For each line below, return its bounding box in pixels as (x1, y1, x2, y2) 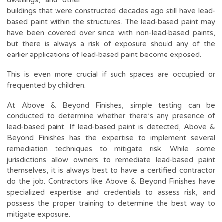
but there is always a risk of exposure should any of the (7, 39, 215, 48)
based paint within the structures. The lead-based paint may (7, 17, 215, 26)
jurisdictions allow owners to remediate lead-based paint (7, 155, 215, 164)
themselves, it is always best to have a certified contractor (7, 166, 215, 175)
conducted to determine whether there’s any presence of (7, 111, 215, 120)
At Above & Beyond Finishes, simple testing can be (7, 100, 215, 110)
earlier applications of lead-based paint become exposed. (7, 50, 201, 59)
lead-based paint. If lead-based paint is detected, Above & (7, 122, 215, 131)
